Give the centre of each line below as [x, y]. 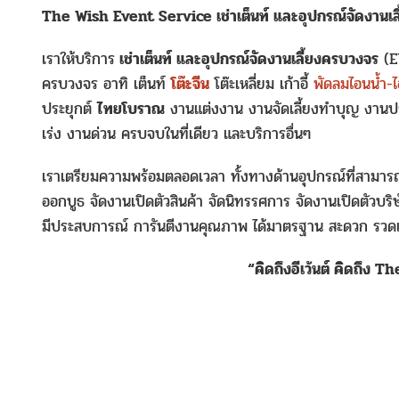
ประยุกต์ [69, 109]
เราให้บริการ [78, 59]
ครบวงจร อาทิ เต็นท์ [106, 84]
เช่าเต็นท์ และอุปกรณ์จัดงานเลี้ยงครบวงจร [247, 59]
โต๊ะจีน [190, 84]
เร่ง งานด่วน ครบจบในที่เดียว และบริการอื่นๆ [176, 134]
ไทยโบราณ [131, 109]
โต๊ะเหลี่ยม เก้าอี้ [261, 84]
